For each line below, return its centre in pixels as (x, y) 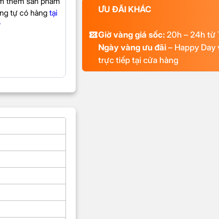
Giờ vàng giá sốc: (131, 35)
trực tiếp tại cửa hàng (138, 60)
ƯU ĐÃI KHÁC (124, 10)
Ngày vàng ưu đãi (132, 48)
